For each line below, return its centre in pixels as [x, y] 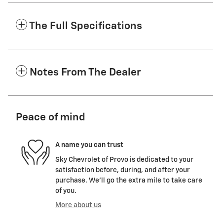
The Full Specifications [86, 26]
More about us [78, 205]
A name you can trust [89, 145]
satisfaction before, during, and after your [123, 170]
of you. [66, 191]
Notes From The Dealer [85, 73]
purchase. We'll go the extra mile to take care [129, 180]
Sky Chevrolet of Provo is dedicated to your [124, 160]
